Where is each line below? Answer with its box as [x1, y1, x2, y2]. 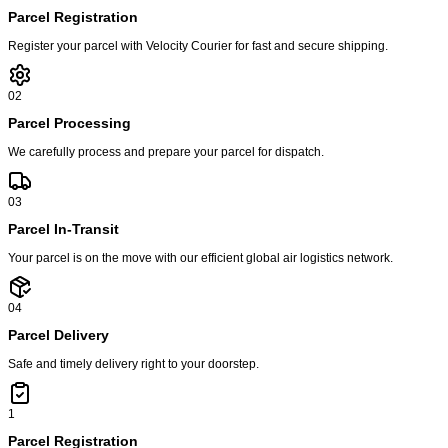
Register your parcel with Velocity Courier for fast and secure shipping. [8, 38, 388, 52]
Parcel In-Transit [8, 222, 119, 238]
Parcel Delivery [8, 328, 109, 344]
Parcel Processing [8, 116, 131, 132]
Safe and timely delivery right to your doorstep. [8, 356, 259, 370]
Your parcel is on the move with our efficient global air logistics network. [8, 250, 393, 264]
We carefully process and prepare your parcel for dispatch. [8, 144, 324, 158]
